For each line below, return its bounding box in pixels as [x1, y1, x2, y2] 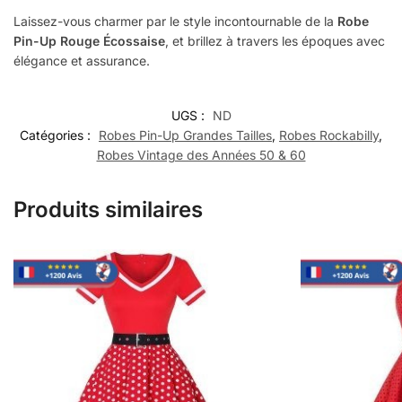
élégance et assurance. [13, 52, 150, 68]
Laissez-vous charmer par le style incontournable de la [13, 13, 337, 29]
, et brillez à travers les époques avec [165, 32, 385, 48]
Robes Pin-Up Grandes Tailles [99, 127, 272, 143]
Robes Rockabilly [279, 127, 379, 143]
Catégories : [20, 127, 94, 143]
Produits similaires [13, 197, 203, 223]
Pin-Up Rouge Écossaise [13, 32, 165, 48]
